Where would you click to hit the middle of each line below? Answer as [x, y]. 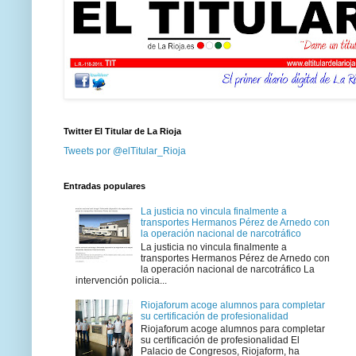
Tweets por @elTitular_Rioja [125, 151]
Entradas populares [104, 186]
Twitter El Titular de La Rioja [122, 131]
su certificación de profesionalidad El [220, 340]
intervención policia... [121, 280]
